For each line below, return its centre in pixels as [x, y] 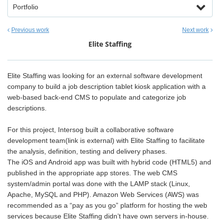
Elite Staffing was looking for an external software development [105, 76]
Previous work [30, 30]
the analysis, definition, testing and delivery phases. [87, 151]
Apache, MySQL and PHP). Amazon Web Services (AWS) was [103, 194]
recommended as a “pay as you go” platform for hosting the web [107, 205]
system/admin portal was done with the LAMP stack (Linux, [99, 184]
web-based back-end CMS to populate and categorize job [97, 97]
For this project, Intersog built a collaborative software [91, 130]
